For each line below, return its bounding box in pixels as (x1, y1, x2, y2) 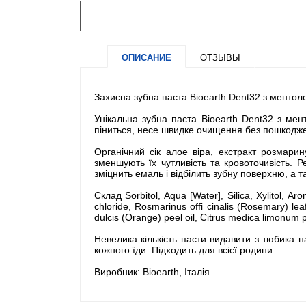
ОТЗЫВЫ (200, 52, 240, 63)
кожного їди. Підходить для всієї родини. (94, 244, 275, 255)
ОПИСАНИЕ (122, 52, 171, 63)
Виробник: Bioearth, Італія (94, 266, 210, 277)
